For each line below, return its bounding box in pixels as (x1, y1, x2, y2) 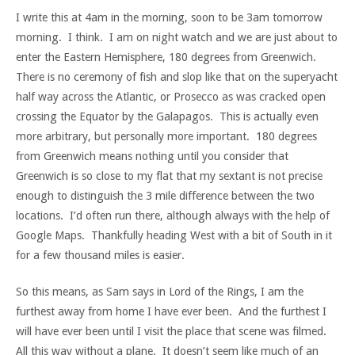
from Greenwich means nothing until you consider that (16, 149, 288, 162)
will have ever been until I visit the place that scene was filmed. (16, 325, 330, 338)
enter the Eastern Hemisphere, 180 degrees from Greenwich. (16, 50, 319, 63)
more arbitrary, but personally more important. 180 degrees (16, 129, 317, 143)
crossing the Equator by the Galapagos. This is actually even (16, 109, 319, 123)
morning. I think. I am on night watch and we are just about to (16, 30, 338, 44)
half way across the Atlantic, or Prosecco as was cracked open (16, 90, 326, 103)
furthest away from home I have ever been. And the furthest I (16, 305, 326, 319)
